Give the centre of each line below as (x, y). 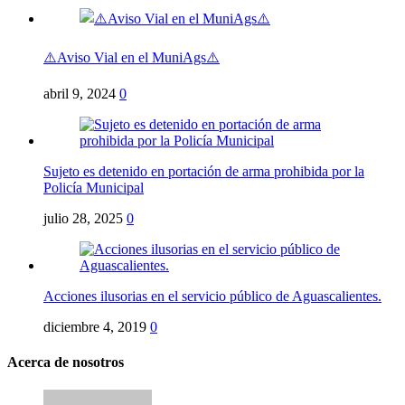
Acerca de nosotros (66, 363)
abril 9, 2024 (80, 93)
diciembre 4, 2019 (95, 326)
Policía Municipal (94, 187)
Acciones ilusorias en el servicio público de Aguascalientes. (212, 296)
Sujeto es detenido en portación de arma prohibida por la (204, 171)
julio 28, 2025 (83, 218)
